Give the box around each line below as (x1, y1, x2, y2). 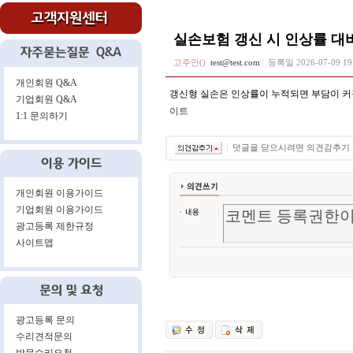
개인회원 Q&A (16, 77, 77, 88)
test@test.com (210, 58, 260, 67)
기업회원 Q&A (16, 94, 77, 105)
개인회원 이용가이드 (16, 188, 103, 199)
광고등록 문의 (16, 314, 75, 325)
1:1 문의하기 (16, 110, 68, 121)
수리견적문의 (16, 331, 72, 342)
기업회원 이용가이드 (16, 204, 103, 215)
